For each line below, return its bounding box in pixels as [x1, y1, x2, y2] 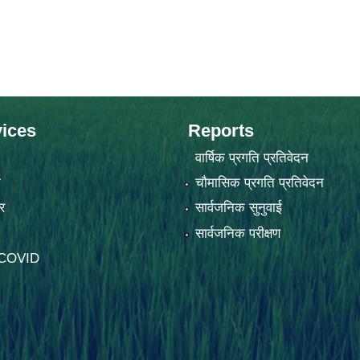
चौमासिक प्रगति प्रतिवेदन [194, 175, 324, 191]
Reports [188, 121, 254, 141]
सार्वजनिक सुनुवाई [194, 200, 282, 216]
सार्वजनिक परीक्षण [194, 225, 280, 241]
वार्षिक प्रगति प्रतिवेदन [194, 149, 309, 166]
